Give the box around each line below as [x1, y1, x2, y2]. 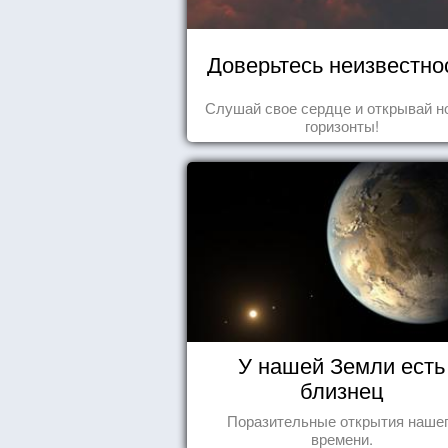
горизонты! [304, 115, 379, 136]
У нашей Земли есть [238, 349, 446, 380]
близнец [299, 374, 384, 405]
